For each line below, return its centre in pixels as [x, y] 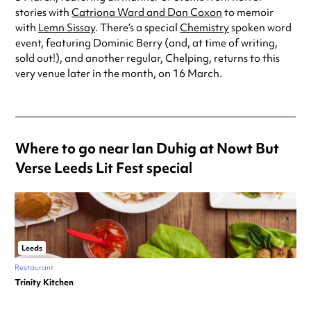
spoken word [260, 28]
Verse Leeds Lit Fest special [104, 168]
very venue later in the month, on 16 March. [119, 74]
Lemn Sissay [67, 28]
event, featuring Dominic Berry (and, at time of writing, [146, 43]
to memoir [248, 13]
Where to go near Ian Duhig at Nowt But [147, 149]
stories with [43, 13]
